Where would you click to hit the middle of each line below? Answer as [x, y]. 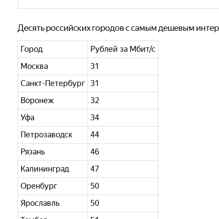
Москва [34, 66]
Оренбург [39, 186]
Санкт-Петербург [53, 83]
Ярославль [40, 203]
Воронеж [37, 100]
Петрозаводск [46, 134]
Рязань [33, 152]
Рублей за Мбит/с [123, 49]
